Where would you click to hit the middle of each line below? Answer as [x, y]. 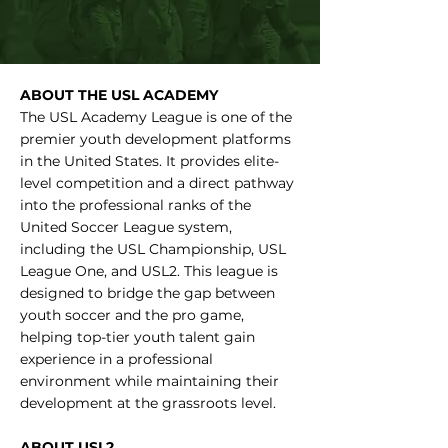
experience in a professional [116, 358]
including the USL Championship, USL [153, 248]
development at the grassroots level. [148, 402]
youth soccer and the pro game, [132, 314]
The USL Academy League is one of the [156, 116]
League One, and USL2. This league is [149, 270]
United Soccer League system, [126, 226]
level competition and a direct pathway [157, 182]
